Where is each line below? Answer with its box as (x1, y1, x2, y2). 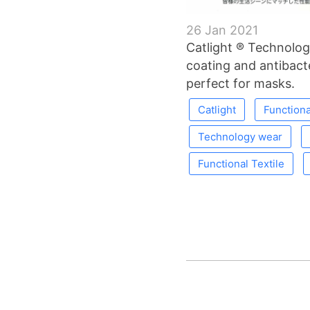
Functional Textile (197, 156, 284, 170)
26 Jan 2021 (185, 22, 258, 37)
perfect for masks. (185, 75, 295, 91)
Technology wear (197, 129, 282, 143)
